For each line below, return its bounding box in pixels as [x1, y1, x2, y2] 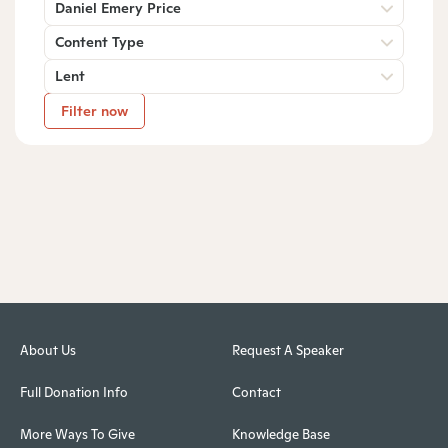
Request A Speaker [231, 342, 344, 360]
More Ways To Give [20, 426, 135, 444]
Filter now [61, 101, 128, 120]
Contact [231, 384, 281, 402]
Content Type [55, 32, 144, 51]
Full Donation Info [20, 384, 128, 402]
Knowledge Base [231, 426, 330, 444]
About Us [20, 342, 76, 360]
